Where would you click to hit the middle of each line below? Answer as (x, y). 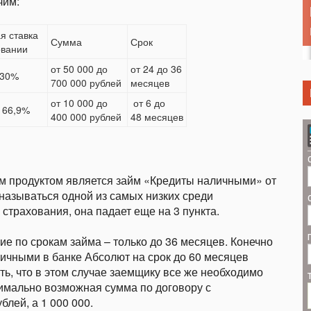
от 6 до (148, 103)
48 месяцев (157, 117)
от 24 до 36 (157, 69)
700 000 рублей (86, 83)
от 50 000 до (79, 69)
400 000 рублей (86, 117)
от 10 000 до (79, 103)
